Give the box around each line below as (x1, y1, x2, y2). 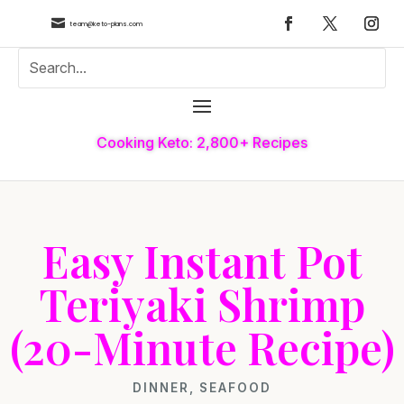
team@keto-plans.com (69, 19, 142, 28)
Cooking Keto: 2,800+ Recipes (96, 133, 308, 151)
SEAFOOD (199, 380, 271, 395)
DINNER (133, 380, 189, 395)
